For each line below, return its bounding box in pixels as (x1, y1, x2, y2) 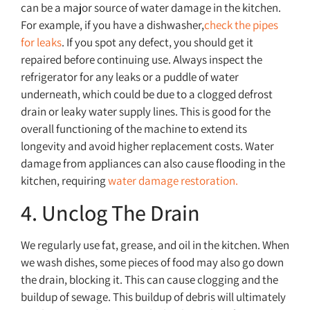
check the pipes (204, 17, 278, 33)
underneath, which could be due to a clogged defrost (21, 86, 273, 102)
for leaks (21, 35, 62, 51)
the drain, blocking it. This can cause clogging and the (21, 272, 278, 288)
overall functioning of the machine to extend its (21, 121, 247, 137)
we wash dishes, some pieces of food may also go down (21, 255, 284, 271)
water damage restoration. (108, 173, 238, 189)
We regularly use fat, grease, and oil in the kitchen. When (21, 237, 289, 253)
